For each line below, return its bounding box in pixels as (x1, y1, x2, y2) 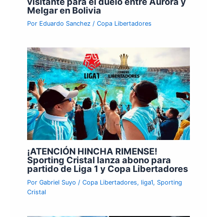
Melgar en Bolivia (27, 4, 102, 15)
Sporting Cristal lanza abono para (27, 155, 171, 166)
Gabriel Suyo (39, 178, 78, 186)
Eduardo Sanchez (39, 19, 93, 27)
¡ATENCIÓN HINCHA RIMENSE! (27, 146, 158, 157)
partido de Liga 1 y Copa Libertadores (27, 163, 188, 174)
